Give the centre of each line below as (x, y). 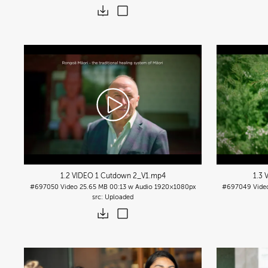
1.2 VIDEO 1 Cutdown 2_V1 (104, 176)
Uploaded (119, 197)
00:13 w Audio (131, 187)
